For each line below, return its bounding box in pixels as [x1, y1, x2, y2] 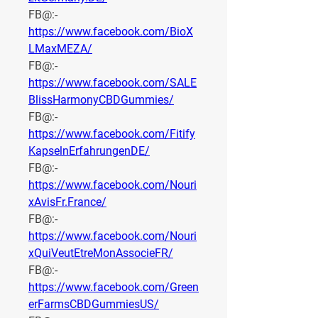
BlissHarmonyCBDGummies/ [28, 93, 174, 107]
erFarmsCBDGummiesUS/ [28, 297, 159, 312]
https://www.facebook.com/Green [28, 280, 199, 295]
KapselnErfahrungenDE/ [28, 144, 150, 158]
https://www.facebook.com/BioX [28, 25, 193, 39]
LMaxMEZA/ [28, 42, 92, 56]
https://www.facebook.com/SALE [28, 76, 197, 90]
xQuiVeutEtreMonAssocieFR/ [28, 246, 173, 261]
